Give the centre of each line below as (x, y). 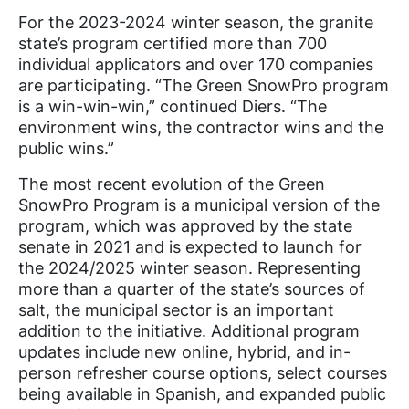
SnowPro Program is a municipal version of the (199, 204)
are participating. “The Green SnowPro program (204, 85)
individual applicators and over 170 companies (196, 64)
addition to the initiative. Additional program (189, 330)
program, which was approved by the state (185, 225)
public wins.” (66, 148)
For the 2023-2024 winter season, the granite (196, 22)
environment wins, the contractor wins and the (201, 127)
